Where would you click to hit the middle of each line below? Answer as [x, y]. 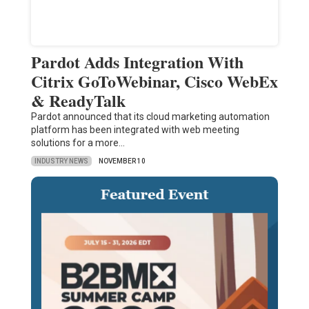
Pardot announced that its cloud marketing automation [150, 117]
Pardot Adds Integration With [137, 62]
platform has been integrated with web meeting [135, 130]
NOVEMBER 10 [122, 161]
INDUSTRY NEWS [61, 161]
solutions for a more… [78, 143]
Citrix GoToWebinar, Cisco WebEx [154, 81]
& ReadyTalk [78, 101]
